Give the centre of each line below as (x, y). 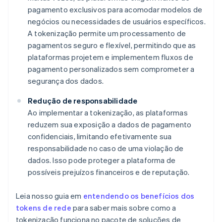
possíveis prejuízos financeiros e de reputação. (109, 172)
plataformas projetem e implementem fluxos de (111, 57)
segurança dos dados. (66, 81)
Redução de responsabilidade (83, 101)
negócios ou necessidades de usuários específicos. (117, 22)
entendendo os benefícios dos (139, 196)
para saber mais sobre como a (124, 208)
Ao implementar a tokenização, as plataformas (108, 113)
